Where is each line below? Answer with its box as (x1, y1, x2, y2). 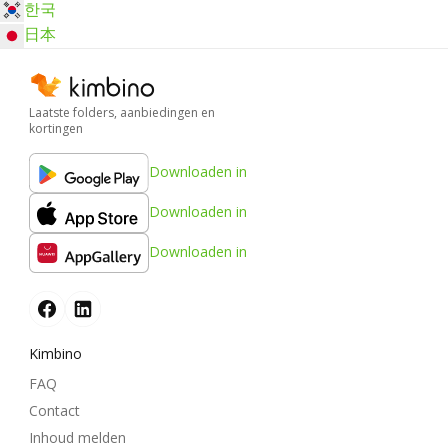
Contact (29, 400, 80, 420)
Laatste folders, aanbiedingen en (29, 104, 215, 122)
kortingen (29, 120, 83, 138)
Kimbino (29, 344, 82, 364)
